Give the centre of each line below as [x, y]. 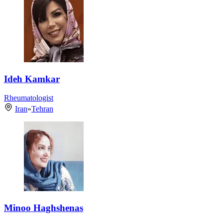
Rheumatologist [29, 98]
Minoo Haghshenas [44, 208]
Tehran [42, 109]
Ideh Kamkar [32, 79]
